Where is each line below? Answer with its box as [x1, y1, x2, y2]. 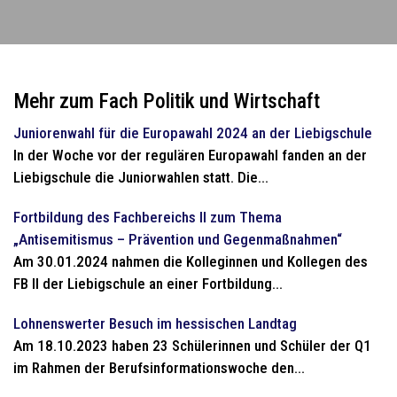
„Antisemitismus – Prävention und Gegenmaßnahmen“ [13, 230, 342, 248]
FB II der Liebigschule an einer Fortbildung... [13, 275, 283, 292]
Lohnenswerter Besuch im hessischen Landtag [13, 315, 297, 332]
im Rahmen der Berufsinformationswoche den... [13, 359, 305, 377]
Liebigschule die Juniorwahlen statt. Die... [13, 168, 269, 186]
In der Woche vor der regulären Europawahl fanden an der [13, 146, 367, 164]
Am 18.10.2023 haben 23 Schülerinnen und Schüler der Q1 [13, 337, 371, 354]
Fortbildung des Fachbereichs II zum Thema [13, 208, 282, 226]
